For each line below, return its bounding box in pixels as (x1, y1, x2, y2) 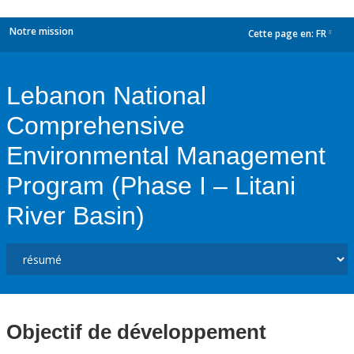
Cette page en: (248, 27, 316, 41)
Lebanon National (6, 81, 206, 110)
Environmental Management (6, 141, 326, 170)
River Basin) (6, 201, 145, 230)
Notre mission (9, 24, 73, 38)
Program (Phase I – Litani (6, 171, 296, 200)
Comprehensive (6, 111, 185, 140)
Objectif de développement (6, 320, 266, 344)
